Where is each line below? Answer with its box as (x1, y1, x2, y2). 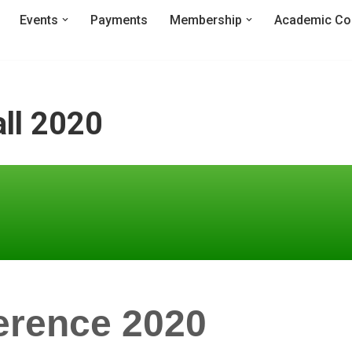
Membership (170, 12, 242, 27)
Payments (90, 12, 148, 27)
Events (20, 12, 58, 27)
